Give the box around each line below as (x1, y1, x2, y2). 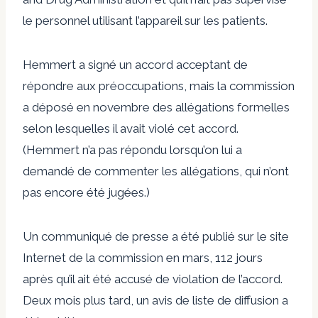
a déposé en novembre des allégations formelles (23, 99, 290, 114)
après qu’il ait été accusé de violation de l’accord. (23, 271, 283, 286)
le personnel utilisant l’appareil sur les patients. (23, 13, 268, 28)
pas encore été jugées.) (23, 185, 150, 199)
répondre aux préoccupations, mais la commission (23, 78, 295, 93)
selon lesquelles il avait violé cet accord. (23, 121, 238, 136)
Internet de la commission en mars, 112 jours (23, 250, 263, 265)
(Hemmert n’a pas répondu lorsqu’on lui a (23, 142, 242, 157)
